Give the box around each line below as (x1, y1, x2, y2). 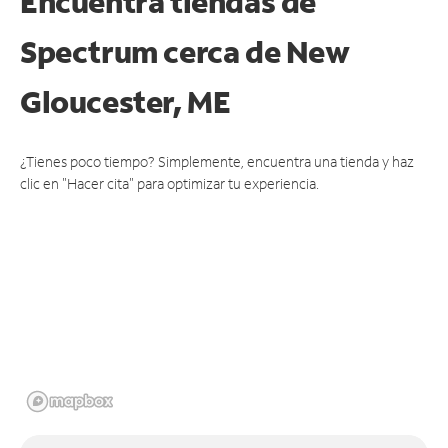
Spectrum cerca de (20, 31, 286, 71)
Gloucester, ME (20, 81, 231, 121)
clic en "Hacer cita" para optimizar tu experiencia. (20, 173, 319, 193)
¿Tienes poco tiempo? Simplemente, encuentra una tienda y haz (20, 151, 414, 171)
